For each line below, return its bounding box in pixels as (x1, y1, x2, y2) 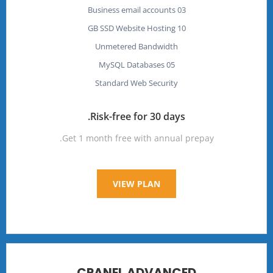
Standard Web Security (95, 77, 178, 88)
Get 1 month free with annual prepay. (62, 132, 214, 144)
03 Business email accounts (177, 4, 186, 15)
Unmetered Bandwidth (95, 40, 178, 52)
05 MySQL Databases (166, 58, 175, 70)
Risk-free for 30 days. (90, 109, 185, 123)
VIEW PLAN (113, 177, 160, 190)
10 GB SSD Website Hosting (177, 22, 186, 34)
